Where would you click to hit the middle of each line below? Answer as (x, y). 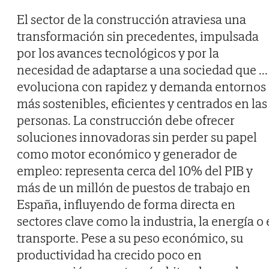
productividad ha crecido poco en (109, 255)
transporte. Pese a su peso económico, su (130, 238)
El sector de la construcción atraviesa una (131, 20)
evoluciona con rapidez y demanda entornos (141, 87)
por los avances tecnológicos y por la (118, 53)
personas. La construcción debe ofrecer (126, 120)
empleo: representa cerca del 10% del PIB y (135, 171)
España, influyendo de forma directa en (126, 204)
